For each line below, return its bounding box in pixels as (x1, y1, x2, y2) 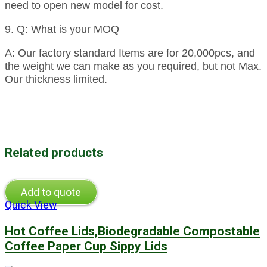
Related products (5, 144, 103, 160)
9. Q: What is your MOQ (5, 23, 119, 35)
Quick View (5, 198, 57, 211)
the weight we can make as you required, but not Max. (5, 60, 262, 72)
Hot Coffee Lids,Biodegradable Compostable (5, 223, 260, 238)
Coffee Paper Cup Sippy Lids (5, 238, 167, 253)
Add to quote (21, 185, 81, 198)
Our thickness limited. (5, 73, 107, 85)
